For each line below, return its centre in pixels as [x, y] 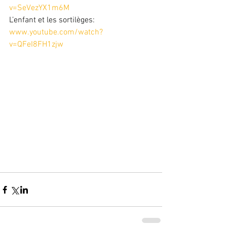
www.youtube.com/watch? [56, 32]
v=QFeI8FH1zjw [36, 45]
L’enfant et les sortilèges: [53, 20]
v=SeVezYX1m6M [39, 8]
